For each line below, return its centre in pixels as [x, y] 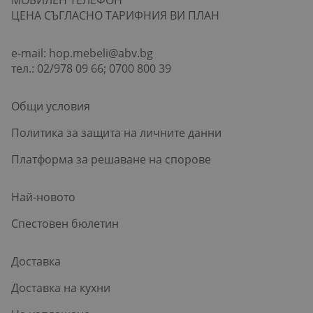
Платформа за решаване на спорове [111, 159]
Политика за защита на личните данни [116, 132]
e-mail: [30, 53]
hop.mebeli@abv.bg [101, 53]
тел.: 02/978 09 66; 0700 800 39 [91, 68]
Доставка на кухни [61, 287]
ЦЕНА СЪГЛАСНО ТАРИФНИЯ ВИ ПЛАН [115, 15]
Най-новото [43, 197]
